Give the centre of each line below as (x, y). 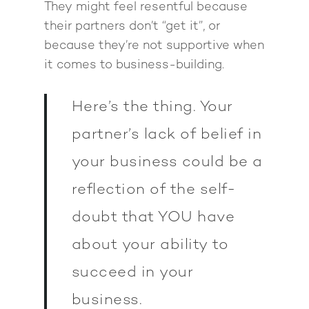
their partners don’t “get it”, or (132, 26)
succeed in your (132, 272)
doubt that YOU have (153, 217)
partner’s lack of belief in (167, 134)
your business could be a (167, 162)
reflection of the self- (154, 190)
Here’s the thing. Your (152, 107)
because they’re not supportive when (154, 46)
